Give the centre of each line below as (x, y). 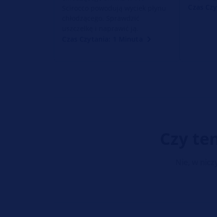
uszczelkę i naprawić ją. (101, 28)
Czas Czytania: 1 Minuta (102, 39)
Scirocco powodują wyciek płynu (114, 8)
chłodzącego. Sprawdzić (101, 18)
